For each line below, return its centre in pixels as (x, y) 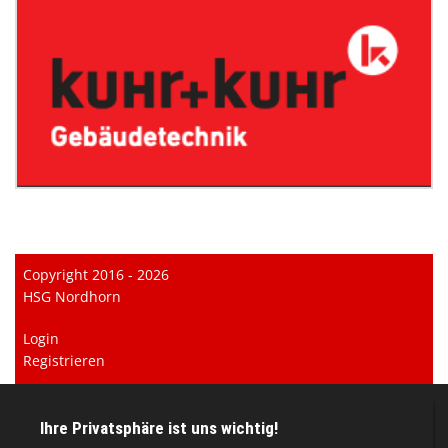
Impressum (61, 405)
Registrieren (64, 361)
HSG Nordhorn (72, 297)
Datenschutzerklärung (98, 427)
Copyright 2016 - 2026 (96, 275)
